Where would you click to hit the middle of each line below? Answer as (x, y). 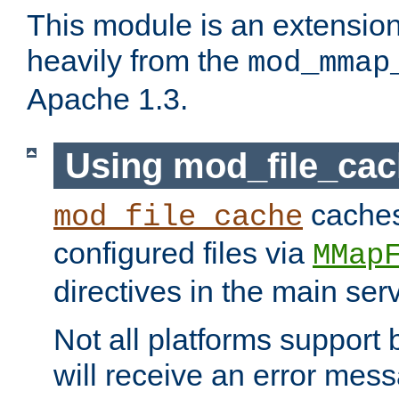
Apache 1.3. (107, 99)
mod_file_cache (178, 218)
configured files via (183, 253)
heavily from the (137, 61)
